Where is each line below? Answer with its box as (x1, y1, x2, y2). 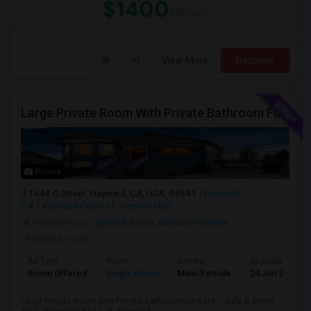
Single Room (106, 268, 158, 278)
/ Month (169, 6, 208, 19)
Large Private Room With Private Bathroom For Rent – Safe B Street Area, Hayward (281, 106, 289, 120)
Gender (177, 256, 205, 266)
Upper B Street (95, 217, 155, 228)
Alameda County (42, 200, 109, 211)
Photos (33, 167, 61, 176)
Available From (250, 256, 306, 266)
